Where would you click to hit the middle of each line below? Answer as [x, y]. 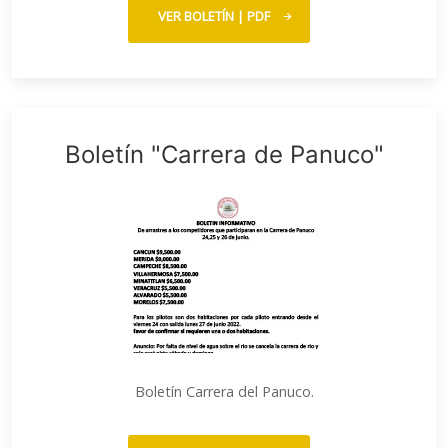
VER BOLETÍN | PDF [214, 16]
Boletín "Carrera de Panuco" [224, 154]
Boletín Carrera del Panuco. [224, 391]
